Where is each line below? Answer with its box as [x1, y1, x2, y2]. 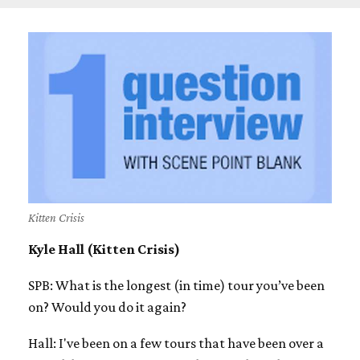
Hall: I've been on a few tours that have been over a [28, 334, 324, 351]
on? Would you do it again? [28, 298, 186, 315]
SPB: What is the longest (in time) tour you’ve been [28, 276, 325, 293]
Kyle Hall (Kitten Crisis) [28, 240, 180, 257]
